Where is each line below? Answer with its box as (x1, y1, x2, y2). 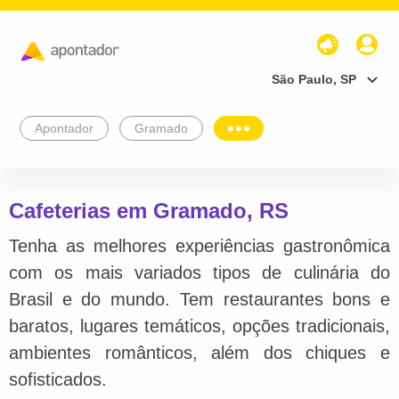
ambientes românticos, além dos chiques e (9, 342, 390, 362)
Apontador (35, 120, 94, 135)
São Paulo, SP (272, 71, 356, 86)
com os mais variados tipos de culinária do (9, 262, 390, 282)
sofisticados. (9, 369, 107, 389)
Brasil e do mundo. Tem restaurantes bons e (9, 289, 390, 309)
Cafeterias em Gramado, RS (9, 198, 289, 223)
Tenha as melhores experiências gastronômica (9, 235, 390, 256)
